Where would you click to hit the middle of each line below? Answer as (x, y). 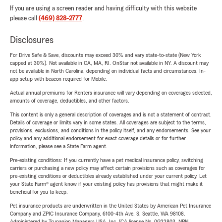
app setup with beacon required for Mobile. (58, 79)
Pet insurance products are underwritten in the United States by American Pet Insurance (111, 206)
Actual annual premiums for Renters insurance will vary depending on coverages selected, (111, 93)
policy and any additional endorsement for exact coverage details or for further (98, 139)
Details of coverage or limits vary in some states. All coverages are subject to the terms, (108, 123)
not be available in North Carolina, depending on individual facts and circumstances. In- (108, 71)
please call (24, 19)
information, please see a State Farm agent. (59, 146)
